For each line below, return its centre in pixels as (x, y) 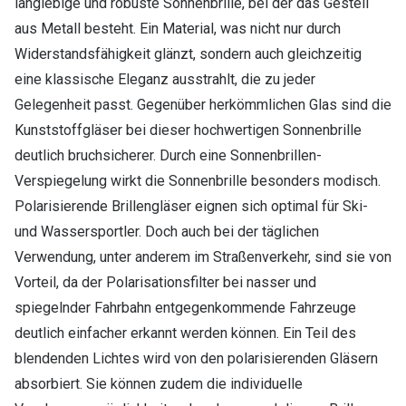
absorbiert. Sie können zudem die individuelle (159, 384)
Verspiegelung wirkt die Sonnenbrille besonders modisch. (198, 181)
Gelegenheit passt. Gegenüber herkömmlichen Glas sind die (203, 105)
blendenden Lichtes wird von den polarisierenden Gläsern (196, 359)
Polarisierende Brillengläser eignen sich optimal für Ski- (191, 207)
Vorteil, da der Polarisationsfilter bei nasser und (165, 283)
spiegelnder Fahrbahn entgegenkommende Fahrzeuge (185, 308)
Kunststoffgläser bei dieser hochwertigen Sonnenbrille (188, 130)
